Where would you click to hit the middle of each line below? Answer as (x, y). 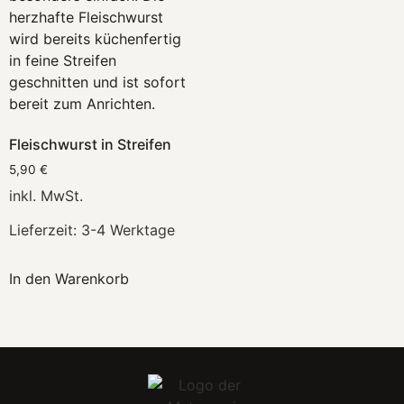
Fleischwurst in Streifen (90, 144)
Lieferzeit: (45, 230)
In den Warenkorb (69, 279)
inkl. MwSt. (46, 195)
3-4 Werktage (128, 230)
